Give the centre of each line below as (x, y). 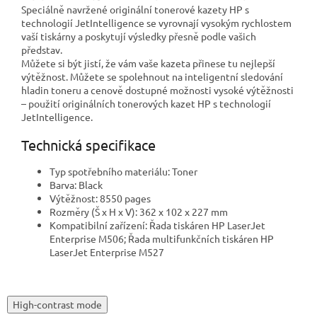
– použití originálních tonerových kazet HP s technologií (146, 103)
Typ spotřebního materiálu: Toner (123, 171)
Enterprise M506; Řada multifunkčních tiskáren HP (162, 238)
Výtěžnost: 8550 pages (100, 198)
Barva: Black (76, 184)
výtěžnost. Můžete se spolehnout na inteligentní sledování (152, 76)
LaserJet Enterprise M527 (107, 252)
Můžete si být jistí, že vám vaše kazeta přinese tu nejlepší (148, 63)
